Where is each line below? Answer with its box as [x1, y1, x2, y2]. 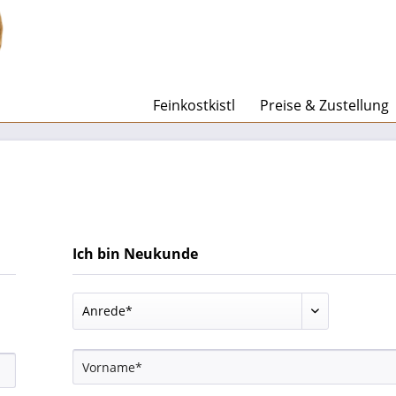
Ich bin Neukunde [72, 244, 198, 263]
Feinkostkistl [153, 95, 235, 115]
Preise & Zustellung [260, 95, 389, 115]
